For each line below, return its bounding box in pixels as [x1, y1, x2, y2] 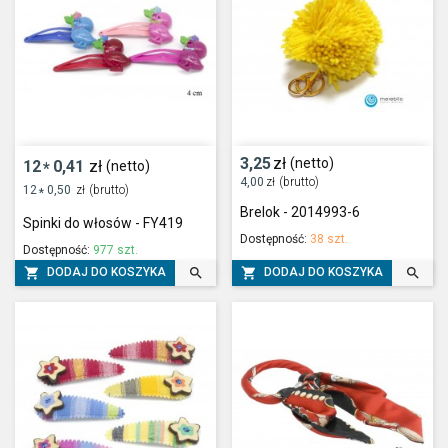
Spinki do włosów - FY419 [23, 214, 183, 231]
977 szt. [93, 242, 138, 257]
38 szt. [310, 231, 348, 246]
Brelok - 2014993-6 [240, 203, 360, 220]
